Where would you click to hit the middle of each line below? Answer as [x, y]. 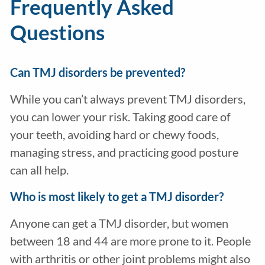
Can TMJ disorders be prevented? [97, 72]
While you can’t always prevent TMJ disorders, [127, 99]
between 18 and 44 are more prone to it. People [130, 241]
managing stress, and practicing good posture [124, 152]
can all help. [39, 170]
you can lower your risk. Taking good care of [120, 117]
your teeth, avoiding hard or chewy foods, [114, 135]
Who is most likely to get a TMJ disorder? [117, 197]
